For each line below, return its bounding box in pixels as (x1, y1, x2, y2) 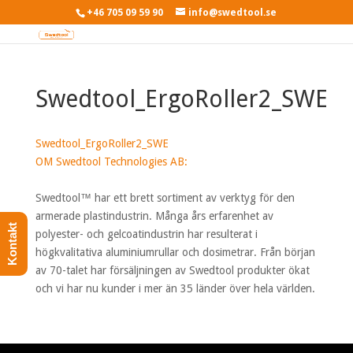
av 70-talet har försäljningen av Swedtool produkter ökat (35, 264, 310, 277)
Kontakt (6, 222, 19, 266)
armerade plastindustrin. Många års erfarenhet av (35, 210, 273, 222)
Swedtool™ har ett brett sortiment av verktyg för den (35, 191, 295, 204)
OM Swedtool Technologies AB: (35, 155, 188, 168)
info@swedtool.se (188, 7, 277, 18)
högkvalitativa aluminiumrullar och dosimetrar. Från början (35, 246, 315, 258)
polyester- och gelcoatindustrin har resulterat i (35, 228, 258, 240)
